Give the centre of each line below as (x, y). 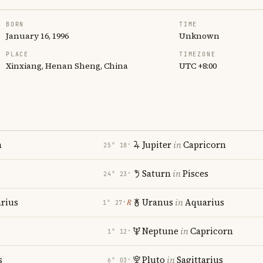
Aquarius (205, 202)
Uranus (158, 202)
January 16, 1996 (37, 36)
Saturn (156, 173)
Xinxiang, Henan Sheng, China (67, 66)
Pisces (195, 173)
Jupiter (157, 145)
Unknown (199, 36)
